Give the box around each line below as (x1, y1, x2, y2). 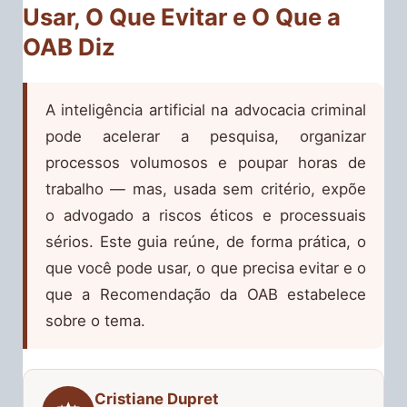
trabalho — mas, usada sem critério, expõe (45, 179, 366, 198)
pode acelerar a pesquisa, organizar (45, 126, 366, 145)
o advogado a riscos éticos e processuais (45, 205, 366, 224)
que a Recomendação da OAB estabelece (45, 284, 366, 303)
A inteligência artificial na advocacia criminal (45, 100, 366, 119)
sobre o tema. (45, 311, 145, 330)
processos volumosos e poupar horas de (45, 153, 366, 172)
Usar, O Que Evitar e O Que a (23, 3, 341, 32)
